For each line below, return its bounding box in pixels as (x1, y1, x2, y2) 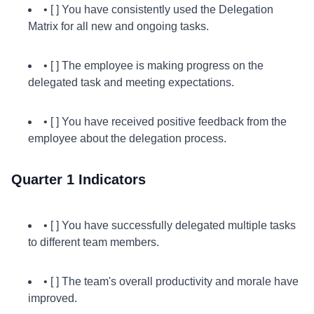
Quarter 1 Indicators (11, 172, 146, 187)
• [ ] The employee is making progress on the (43, 60, 264, 71)
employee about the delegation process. (28, 132, 226, 144)
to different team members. (28, 236, 159, 248)
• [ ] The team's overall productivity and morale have (43, 275, 299, 287)
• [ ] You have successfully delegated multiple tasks (43, 219, 296, 231)
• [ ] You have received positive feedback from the (43, 116, 287, 128)
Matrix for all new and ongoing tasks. (28, 20, 209, 32)
